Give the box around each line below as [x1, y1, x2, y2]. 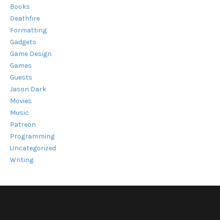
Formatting [10, 26, 47, 34]
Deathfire [10, 14, 40, 23]
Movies [10, 96, 32, 105]
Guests [10, 73, 32, 82]
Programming [10, 132, 55, 140]
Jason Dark [10, 84, 46, 93]
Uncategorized [10, 143, 56, 152]
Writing [10, 155, 33, 164]
